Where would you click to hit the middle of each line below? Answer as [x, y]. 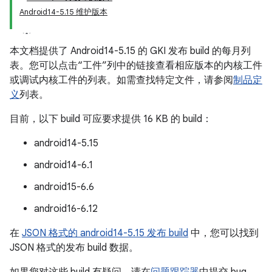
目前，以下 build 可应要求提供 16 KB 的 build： [111, 119]
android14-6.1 [63, 165]
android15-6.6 [64, 187]
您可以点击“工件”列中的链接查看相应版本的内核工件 [146, 66]
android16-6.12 [66, 209]
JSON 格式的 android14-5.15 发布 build [105, 233]
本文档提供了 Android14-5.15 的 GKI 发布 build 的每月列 [130, 51]
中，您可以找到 [223, 233]
